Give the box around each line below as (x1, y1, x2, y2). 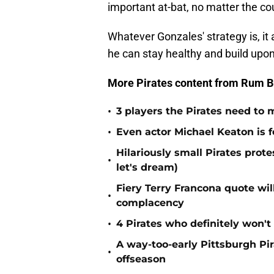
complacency (116, 197, 184, 209)
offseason (116, 253, 166, 265)
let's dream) (116, 161, 178, 174)
